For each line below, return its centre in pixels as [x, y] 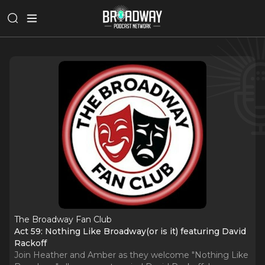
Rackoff [30, 243]
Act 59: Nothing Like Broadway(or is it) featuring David [130, 231]
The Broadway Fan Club [63, 219]
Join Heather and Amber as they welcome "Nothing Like [131, 255]
